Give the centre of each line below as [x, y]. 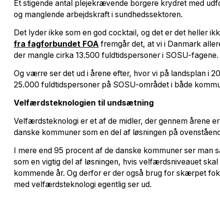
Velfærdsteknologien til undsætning [84, 103]
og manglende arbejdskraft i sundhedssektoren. [98, 14]
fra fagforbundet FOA [56, 44]
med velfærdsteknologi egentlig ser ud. [83, 184]
